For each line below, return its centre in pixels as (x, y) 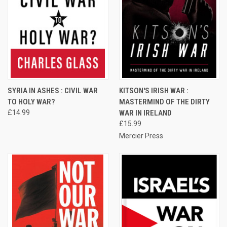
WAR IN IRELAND (145, 113)
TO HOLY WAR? (31, 102)
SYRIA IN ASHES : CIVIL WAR (53, 90)
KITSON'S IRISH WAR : (154, 90)
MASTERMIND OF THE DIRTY (164, 102)
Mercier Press (141, 136)
